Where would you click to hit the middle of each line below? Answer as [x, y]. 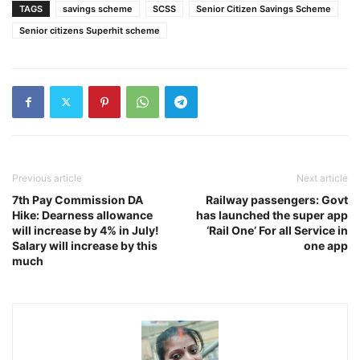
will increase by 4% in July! [86, 230]
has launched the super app [272, 215]
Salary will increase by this [85, 245]
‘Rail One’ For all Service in [277, 230]
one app [326, 245]
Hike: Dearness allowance [82, 215]
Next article [322, 178]
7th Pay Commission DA [78, 199]
